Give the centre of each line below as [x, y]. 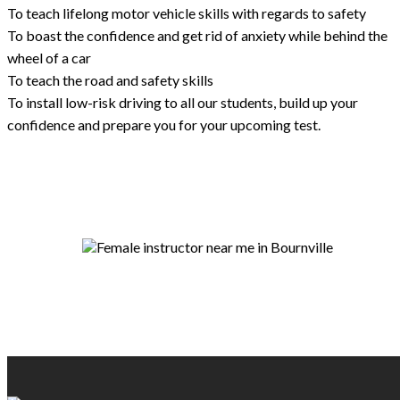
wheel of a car [49, 57]
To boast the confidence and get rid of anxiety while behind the [197, 35]
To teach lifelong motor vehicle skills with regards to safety [187, 12]
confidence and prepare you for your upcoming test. [164, 124]
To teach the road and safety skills [110, 79]
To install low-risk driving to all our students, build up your [183, 102]
